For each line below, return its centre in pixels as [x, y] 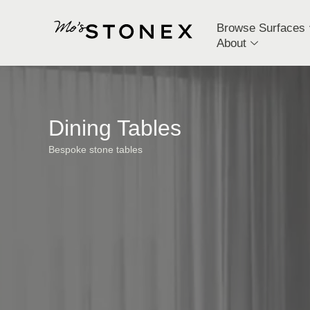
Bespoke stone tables [95, 149]
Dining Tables [115, 128]
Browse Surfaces [261, 28]
